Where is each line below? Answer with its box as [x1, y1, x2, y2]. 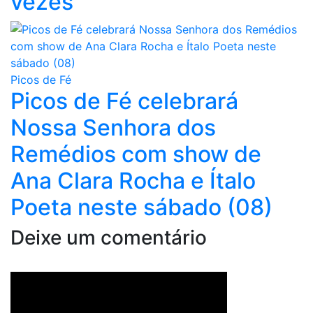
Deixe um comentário [10, 225, 207, 249]
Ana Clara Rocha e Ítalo [10, 166, 256, 194]
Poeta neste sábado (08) [10, 193, 272, 221]
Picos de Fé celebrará [10, 87, 238, 115]
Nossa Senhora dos [10, 113, 216, 141]
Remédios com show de [10, 140, 261, 168]
